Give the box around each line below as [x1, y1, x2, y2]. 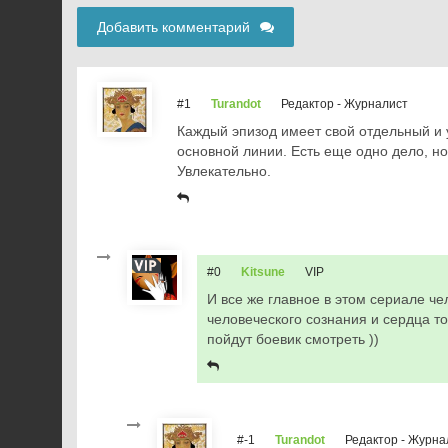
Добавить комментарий [97, 19, 250, 35]
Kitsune [241, 265, 285, 279]
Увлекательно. [177, 163, 271, 179]
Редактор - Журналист [281, 97, 408, 111]
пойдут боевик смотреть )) [207, 331, 379, 347]
